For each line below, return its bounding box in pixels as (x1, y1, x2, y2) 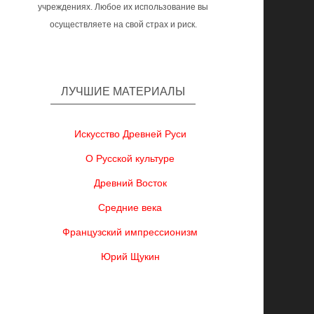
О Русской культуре (86, 153, 175, 164)
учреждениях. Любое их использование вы (38, 2, 209, 12)
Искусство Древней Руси (74, 128, 186, 139)
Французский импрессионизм (62, 226, 198, 238)
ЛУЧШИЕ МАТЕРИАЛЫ (61, 86, 186, 97)
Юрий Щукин (100, 251, 160, 262)
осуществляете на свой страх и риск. (49, 20, 197, 29)
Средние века (98, 202, 163, 213)
